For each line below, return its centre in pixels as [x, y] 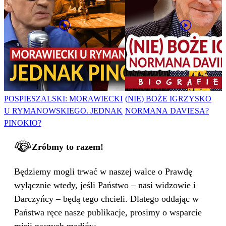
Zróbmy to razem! [68, 147]
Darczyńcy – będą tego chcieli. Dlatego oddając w [106, 199]
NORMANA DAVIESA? [167, 111]
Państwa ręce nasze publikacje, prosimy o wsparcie [108, 213]
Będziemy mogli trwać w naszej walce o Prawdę [103, 172]
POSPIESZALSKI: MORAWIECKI [63, 99]
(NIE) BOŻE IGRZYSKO [168, 99]
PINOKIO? [23, 123]
